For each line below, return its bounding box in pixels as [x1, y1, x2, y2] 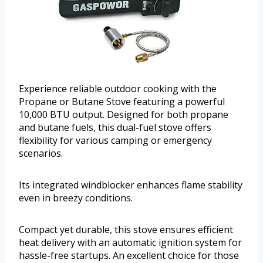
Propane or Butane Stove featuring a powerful [19, 95, 225, 108]
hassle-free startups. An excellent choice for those [19, 248, 239, 262]
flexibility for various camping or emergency [19, 133, 212, 147]
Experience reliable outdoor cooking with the [19, 82, 217, 95]
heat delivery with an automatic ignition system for [19, 235, 242, 249]
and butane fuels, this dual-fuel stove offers [19, 120, 211, 134]
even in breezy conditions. [19, 191, 133, 204]
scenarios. [19, 146, 63, 160]
